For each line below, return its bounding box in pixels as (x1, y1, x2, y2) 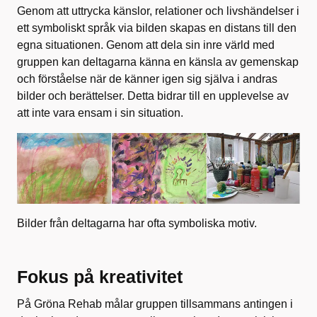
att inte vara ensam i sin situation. (17, 106, 186, 119)
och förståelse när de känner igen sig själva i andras (17, 72, 277, 85)
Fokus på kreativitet (17, 266, 188, 287)
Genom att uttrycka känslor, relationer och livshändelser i (17, 4, 299, 17)
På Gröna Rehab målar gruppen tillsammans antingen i (17, 297, 293, 310)
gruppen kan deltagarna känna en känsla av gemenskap (17, 55, 299, 68)
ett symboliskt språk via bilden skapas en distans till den (17, 21, 296, 34)
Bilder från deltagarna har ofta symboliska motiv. (17, 217, 257, 229)
